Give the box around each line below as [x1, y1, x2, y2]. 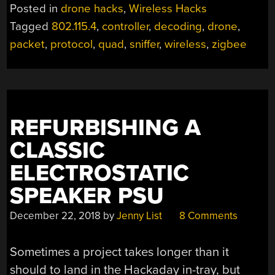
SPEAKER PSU [10, 182, 165, 211]
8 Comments [177, 209, 238, 223]
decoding [154, 20, 203, 34]
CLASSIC [10, 137, 106, 165]
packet [10, 37, 45, 52]
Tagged [10, 20, 52, 34]
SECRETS [182, 40, 227, 53]
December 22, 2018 [10, 209, 101, 223]
